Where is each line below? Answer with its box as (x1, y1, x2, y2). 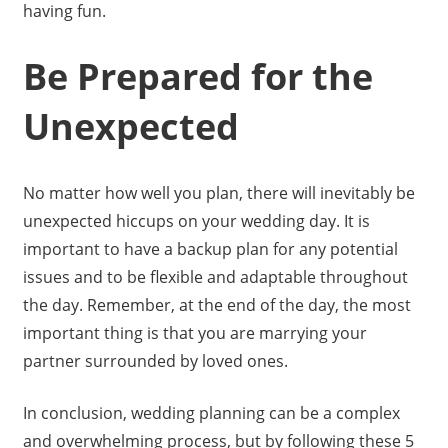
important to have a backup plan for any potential (22, 237, 398, 260)
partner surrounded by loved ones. (22, 349, 288, 372)
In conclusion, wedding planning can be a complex (22, 401, 400, 424)
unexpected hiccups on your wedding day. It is (22, 209, 370, 232)
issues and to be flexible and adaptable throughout (22, 265, 408, 288)
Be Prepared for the (22, 51, 373, 101)
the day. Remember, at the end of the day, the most (22, 293, 411, 316)
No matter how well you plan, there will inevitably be (22, 181, 415, 204)
